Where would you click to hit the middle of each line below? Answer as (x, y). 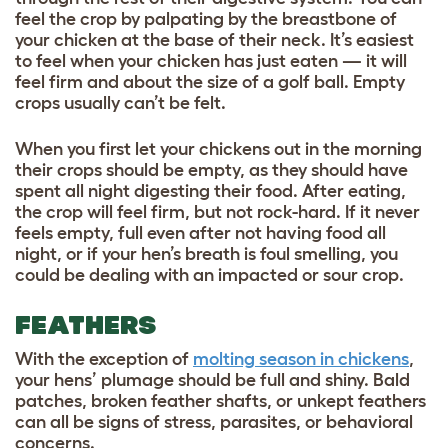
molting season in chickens (301, 359)
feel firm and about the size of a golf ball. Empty (210, 82)
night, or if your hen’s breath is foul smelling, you (206, 254)
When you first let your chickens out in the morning (218, 149)
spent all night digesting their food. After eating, (210, 191)
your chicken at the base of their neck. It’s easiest (214, 40)
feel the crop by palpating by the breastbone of (206, 19)
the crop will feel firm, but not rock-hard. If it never (217, 212)
